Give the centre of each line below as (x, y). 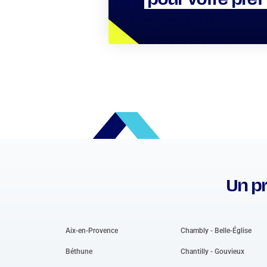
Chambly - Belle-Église (216, 230)
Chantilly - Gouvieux (213, 251)
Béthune (79, 251)
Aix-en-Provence (92, 230)
